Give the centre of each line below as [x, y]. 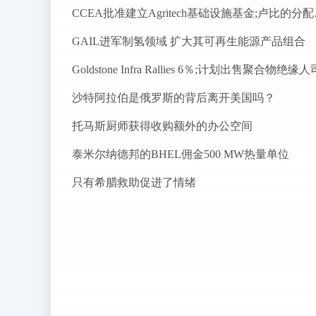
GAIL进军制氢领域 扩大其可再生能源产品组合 [189, 41]
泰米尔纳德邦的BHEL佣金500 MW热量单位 [181, 154]
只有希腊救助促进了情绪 [134, 182]
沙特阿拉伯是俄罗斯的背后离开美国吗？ [174, 98]
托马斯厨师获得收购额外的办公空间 [162, 126]
